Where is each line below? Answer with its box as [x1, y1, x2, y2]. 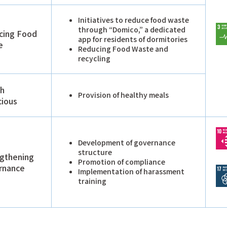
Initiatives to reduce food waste [78, 14, 189, 25]
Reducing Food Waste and [78, 43, 168, 54]
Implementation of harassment [78, 166, 184, 176]
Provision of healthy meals [78, 89, 169, 100]
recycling [78, 53, 110, 63]
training [78, 175, 106, 186]
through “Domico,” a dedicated [78, 24, 185, 34]
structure [78, 146, 112, 157]
